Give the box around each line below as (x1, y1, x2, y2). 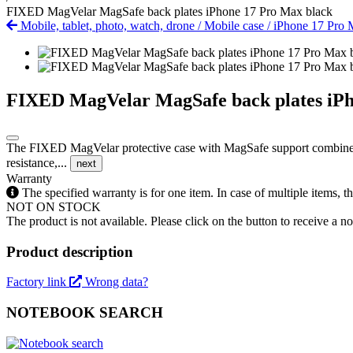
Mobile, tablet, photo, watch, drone (17, 19, 198, 32)
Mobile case (204, 19, 267, 32)
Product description (6, 243, 133, 260)
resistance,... (6, 155, 70, 169)
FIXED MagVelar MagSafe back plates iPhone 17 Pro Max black (6, 5, 333, 18)
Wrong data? (85, 275, 148, 289)
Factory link (6, 275, 69, 289)
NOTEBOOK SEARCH (6, 303, 163, 321)
